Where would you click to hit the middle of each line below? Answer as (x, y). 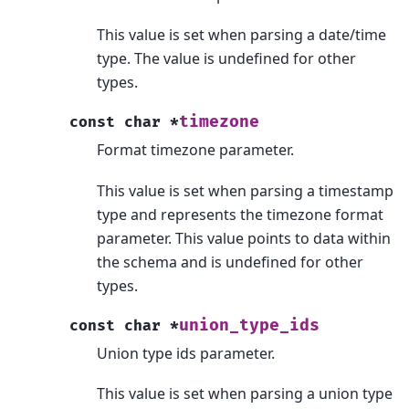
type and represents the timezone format (240, 214)
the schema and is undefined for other (230, 262)
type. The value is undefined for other (226, 59)
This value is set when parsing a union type (245, 393)
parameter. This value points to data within (244, 238)
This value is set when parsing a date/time (241, 35)
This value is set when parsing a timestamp (245, 190)
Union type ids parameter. (186, 353)
